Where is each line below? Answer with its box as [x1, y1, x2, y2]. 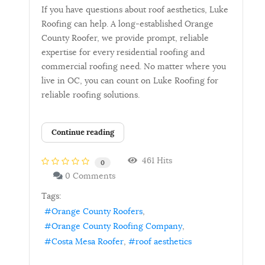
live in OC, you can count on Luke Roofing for [41, 75, 218, 86]
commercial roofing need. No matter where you [41, 61, 226, 72]
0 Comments [65, 170, 115, 182]
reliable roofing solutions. [41, 89, 140, 101]
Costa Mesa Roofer [51, 235, 124, 247]
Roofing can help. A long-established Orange [41, 18, 214, 30]
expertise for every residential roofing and [41, 47, 205, 58]
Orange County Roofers [51, 205, 143, 216]
